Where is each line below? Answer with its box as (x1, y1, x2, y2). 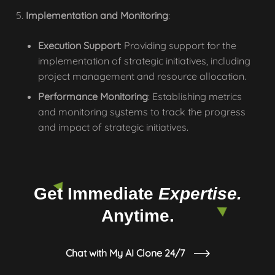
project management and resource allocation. (38, 70, 246, 82)
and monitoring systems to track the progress (38, 106, 246, 118)
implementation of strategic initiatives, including (38, 55, 250, 67)
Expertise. (158, 184, 242, 203)
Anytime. (101, 206, 174, 225)
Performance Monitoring (38, 90, 148, 103)
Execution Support (38, 39, 120, 52)
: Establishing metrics (148, 90, 242, 103)
